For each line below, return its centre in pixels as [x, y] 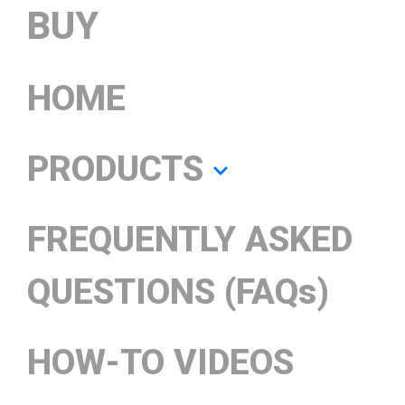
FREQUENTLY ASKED [190, 239]
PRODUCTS [115, 169]
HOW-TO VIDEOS [160, 362]
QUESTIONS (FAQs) [178, 292]
